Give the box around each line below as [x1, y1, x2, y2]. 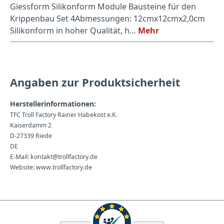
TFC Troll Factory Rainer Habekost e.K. [10, 110, 117, 119]
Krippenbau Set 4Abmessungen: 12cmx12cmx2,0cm [10, 12, 205, 24]
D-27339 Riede [10, 131, 52, 140]
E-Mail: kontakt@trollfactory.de [10, 152, 97, 161]
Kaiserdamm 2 [10, 120, 51, 129]
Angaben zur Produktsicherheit [10, 74, 180, 89]
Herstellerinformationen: [10, 98, 96, 108]
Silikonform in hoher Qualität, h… [10, 24, 138, 36]
